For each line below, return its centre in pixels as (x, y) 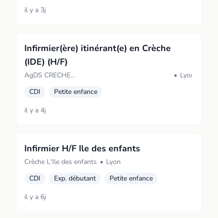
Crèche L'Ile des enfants (61, 162)
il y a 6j (35, 197)
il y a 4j (35, 110)
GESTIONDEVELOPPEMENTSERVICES (84, 85)
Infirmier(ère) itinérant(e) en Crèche (98, 48)
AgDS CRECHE (48, 75)
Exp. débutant (75, 178)
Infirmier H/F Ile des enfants (82, 148)
